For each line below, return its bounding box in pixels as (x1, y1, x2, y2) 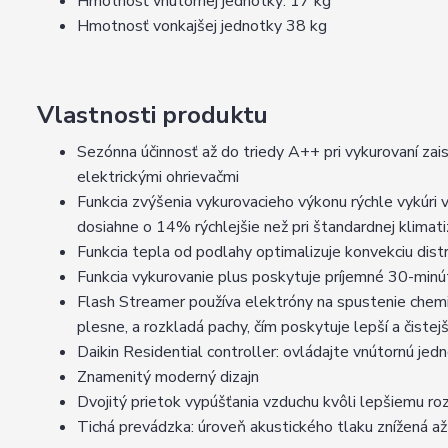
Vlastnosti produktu (37, 99, 268, 131)
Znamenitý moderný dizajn (77, 366, 259, 388)
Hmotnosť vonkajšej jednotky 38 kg (77, 15, 327, 37)
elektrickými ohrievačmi (77, 166, 239, 188)
